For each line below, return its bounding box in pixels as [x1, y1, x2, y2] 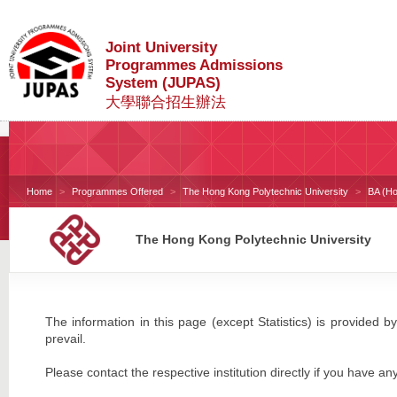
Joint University [105, 39, 217, 56]
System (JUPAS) [105, 74, 221, 91]
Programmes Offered [72, 186, 164, 197]
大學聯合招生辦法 [105, 94, 226, 111]
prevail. [44, 331, 86, 346]
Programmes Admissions [105, 57, 283, 74]
